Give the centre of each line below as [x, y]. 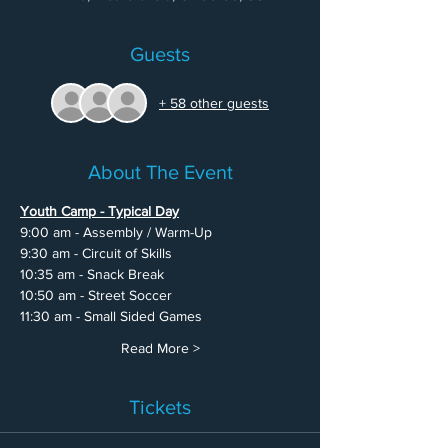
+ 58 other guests [214, 102]
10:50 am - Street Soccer [96, 295]
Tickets [160, 407]
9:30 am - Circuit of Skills [96, 253]
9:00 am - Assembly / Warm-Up [116, 232]
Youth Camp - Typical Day [99, 211]
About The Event [160, 172]
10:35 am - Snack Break [92, 274]
